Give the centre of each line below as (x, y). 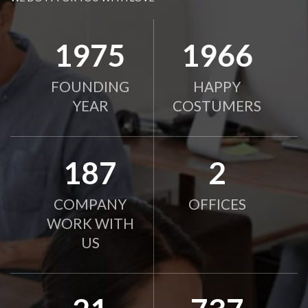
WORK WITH (90, 224)
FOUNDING (90, 87)
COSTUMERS (217, 106)
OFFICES (217, 205)
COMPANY (90, 205)
